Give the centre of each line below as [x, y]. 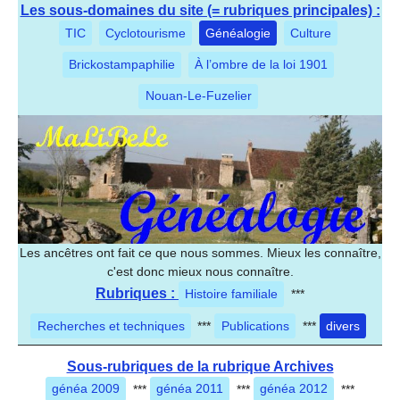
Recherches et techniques [111, 325]
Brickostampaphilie [122, 65]
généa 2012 [294, 389]
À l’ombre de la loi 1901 [262, 65]
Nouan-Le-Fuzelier [198, 96]
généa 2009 [86, 389]
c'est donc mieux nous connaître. [200, 272]
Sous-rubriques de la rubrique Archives [200, 366]
